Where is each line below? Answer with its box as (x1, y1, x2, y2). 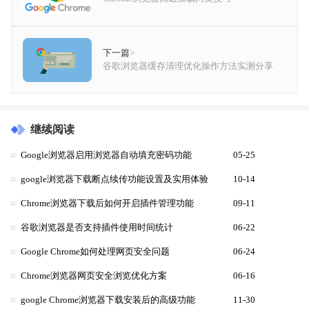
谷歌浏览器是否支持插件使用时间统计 (21, 222, 173, 232)
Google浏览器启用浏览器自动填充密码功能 (21, 150, 192, 160)
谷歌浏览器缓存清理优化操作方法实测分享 (103, 61, 273, 71)
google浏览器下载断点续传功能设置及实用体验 (21, 174, 208, 184)
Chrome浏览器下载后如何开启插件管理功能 (21, 198, 194, 208)
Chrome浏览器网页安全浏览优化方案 (21, 270, 167, 281)
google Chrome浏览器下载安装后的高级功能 (21, 295, 195, 305)
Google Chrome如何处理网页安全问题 (21, 246, 170, 257)
